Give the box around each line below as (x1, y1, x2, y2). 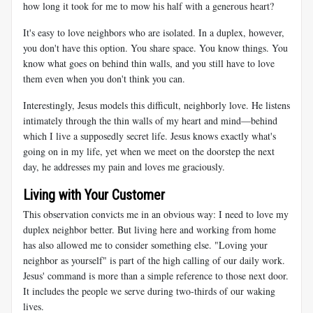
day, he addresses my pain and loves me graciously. (23, 159, 225, 173)
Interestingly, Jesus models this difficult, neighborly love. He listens (23, 98, 290, 112)
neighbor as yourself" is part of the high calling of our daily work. (23, 253, 285, 267)
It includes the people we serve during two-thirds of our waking (23, 284, 275, 298)
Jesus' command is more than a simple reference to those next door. (23, 268, 289, 282)
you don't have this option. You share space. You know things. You (23, 41, 288, 54)
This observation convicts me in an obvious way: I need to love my (23, 207, 289, 221)
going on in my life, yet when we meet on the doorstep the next (23, 144, 275, 158)
